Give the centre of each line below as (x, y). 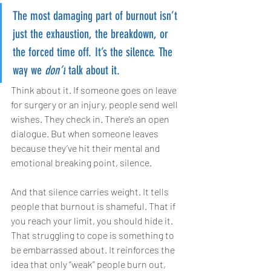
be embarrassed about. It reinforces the (94, 250)
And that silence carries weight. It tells (91, 192)
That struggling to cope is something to (93, 235)
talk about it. (93, 70)
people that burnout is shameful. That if (94, 206)
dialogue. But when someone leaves (86, 134)
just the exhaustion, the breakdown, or (92, 34)
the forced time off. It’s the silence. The (94, 52)
